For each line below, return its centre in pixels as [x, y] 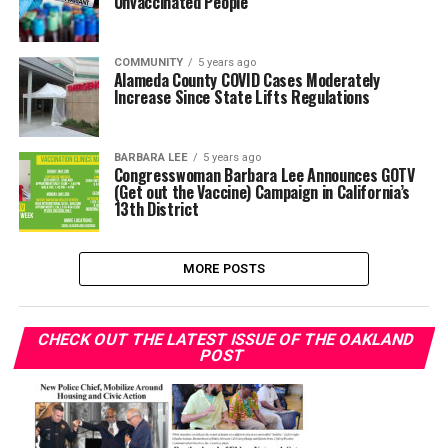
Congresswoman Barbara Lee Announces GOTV [264, 175]
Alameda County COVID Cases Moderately [246, 80]
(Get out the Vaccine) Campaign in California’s [261, 192]
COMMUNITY [148, 62]
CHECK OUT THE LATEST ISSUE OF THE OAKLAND [226, 339]
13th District [156, 209]
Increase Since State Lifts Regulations [241, 97]
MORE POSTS [224, 268]
